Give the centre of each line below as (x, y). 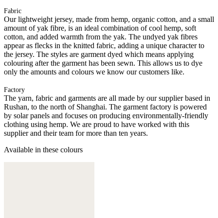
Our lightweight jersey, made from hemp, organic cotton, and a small (109, 19)
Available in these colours (43, 149)
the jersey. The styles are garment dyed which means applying (99, 54)
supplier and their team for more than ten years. (76, 133)
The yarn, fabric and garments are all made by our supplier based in (107, 98)
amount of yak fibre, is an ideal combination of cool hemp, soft (100, 28)
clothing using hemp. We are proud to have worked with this (97, 124)
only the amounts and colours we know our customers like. (94, 72)
